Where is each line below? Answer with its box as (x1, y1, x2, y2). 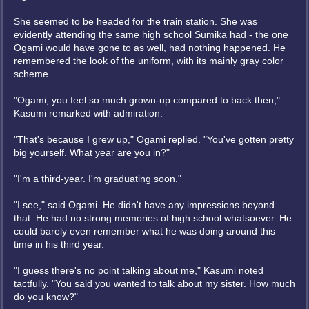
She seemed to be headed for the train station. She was (14, 16, 257, 27)
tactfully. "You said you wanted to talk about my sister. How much (14, 278, 295, 289)
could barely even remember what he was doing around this (14, 226, 275, 237)
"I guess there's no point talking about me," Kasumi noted (14, 265, 263, 276)
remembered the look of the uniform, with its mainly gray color (14, 55, 283, 66)
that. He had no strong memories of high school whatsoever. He (14, 212, 292, 223)
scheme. (14, 68, 51, 79)
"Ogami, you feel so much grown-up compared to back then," (14, 94, 280, 106)
